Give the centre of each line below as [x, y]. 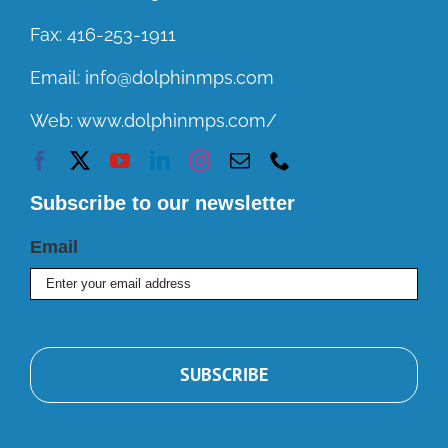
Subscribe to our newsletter [162, 202]
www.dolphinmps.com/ [176, 120]
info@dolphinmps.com [179, 77]
